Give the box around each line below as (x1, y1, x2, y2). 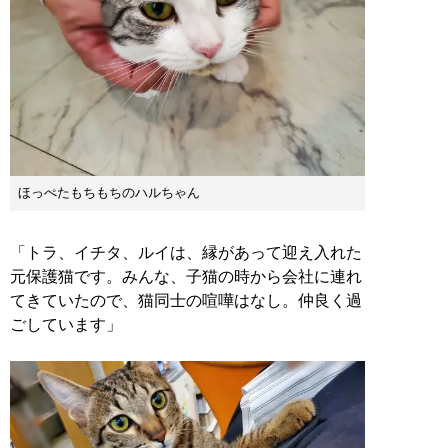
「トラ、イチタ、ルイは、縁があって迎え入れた (10, 244, 362, 262)
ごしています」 (10, 316, 122, 334)
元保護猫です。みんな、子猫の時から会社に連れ (10, 268, 362, 286)
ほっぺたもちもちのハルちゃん (18, 185, 200, 201)
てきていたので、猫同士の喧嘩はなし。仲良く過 (10, 292, 362, 310)
